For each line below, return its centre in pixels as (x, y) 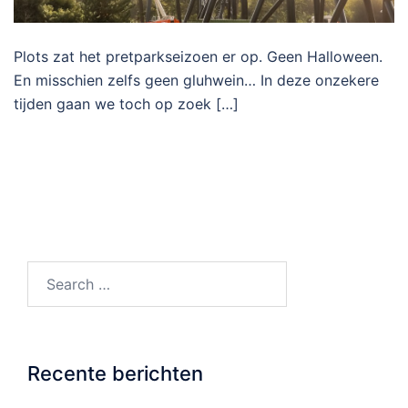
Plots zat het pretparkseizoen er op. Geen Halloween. (198, 57)
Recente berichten (115, 374)
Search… (56, 273)
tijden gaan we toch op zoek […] (126, 104)
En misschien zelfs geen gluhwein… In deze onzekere (196, 81)
